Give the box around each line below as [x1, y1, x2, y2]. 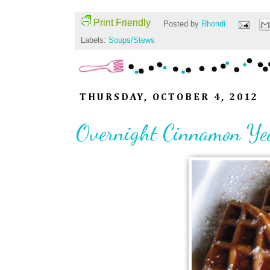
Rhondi [201, 20, 228, 29]
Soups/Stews [108, 36, 155, 45]
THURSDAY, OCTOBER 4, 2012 [80, 93, 259, 103]
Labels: [81, 36, 108, 45]
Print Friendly [93, 17, 151, 28]
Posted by [163, 20, 201, 29]
